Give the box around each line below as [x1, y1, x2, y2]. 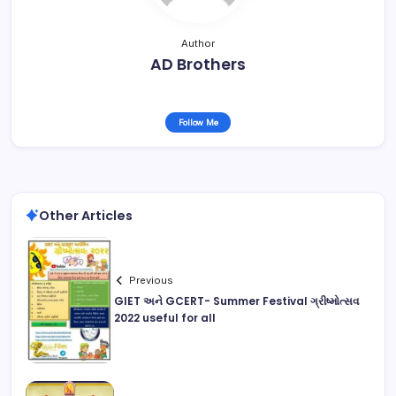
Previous [129, 274, 174, 287]
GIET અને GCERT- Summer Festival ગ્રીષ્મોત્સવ [114, 293, 359, 309]
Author [181, 36, 215, 49]
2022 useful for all [114, 310, 216, 326]
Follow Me [178, 117, 218, 127]
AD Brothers [150, 53, 246, 75]
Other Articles [39, 206, 133, 225]
